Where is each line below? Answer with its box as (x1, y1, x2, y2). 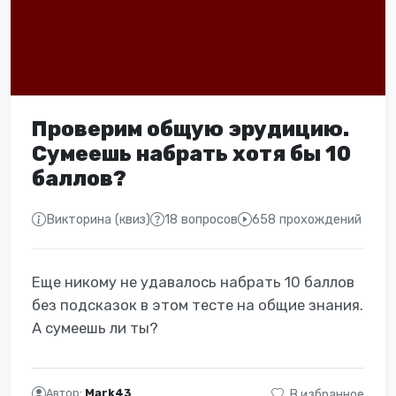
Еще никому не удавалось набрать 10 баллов (32, 272, 354, 291)
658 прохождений (252, 211, 362, 227)
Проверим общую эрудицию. (32, 116, 349, 141)
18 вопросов (164, 211, 238, 227)
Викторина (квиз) (46, 211, 150, 227)
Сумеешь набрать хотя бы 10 (32, 141, 351, 166)
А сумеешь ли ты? (32, 318, 158, 337)
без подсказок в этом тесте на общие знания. (32, 295, 363, 314)
